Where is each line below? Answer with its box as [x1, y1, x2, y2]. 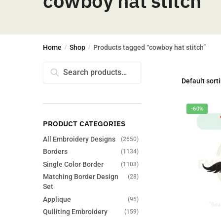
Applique [43, 195, 71, 203]
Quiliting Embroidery [43, 208, 108, 216]
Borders [43, 147, 68, 156]
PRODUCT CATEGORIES [43, 118, 125, 128]
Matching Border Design [43, 173, 118, 181]
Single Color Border [43, 160, 104, 168]
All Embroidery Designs [43, 135, 115, 143]
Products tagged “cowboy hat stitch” [93, 43, 206, 52]
